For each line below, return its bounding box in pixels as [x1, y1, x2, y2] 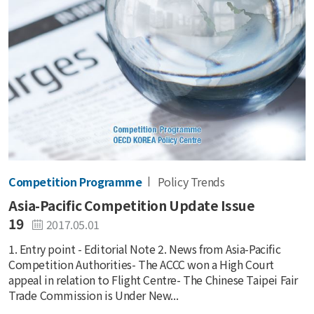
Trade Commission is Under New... [8, 287, 179, 304]
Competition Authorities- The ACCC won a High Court [8, 256, 275, 273]
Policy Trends [157, 172, 225, 190]
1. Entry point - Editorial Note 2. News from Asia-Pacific [8, 240, 281, 258]
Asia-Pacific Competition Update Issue [8, 195, 255, 215]
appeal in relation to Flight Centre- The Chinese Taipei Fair [8, 271, 299, 289]
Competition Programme [8, 172, 142, 190]
